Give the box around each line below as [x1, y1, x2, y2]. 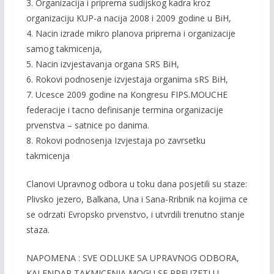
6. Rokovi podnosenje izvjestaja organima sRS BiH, [26, 73, 228, 85]
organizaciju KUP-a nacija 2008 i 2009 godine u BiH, [26, 12, 231, 24]
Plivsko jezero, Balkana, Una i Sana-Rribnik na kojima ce [26, 193, 248, 205]
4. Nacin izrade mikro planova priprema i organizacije [26, 28, 235, 39]
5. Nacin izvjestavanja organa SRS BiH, [26, 58, 179, 70]
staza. [26, 224, 50, 235]
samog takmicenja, [26, 43, 102, 54]
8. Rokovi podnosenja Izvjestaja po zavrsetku [26, 135, 206, 146]
